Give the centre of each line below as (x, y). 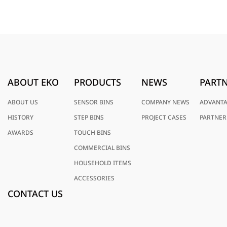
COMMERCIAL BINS (102, 147)
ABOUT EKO (33, 82)
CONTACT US (35, 193)
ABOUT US (23, 102)
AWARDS (21, 132)
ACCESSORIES (94, 178)
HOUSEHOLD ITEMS (103, 163)
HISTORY (21, 117)
